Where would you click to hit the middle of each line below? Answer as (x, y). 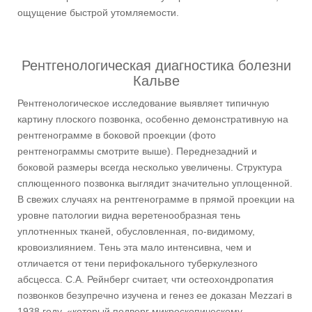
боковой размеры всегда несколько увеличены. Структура (150, 167)
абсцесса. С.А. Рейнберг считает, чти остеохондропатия (146, 280)
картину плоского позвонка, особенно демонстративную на (153, 119)
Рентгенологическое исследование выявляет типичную (143, 103)
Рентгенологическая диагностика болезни (156, 66)
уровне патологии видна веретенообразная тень (129, 216)
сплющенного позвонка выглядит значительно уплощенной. (155, 184)
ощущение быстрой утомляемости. (98, 13)
